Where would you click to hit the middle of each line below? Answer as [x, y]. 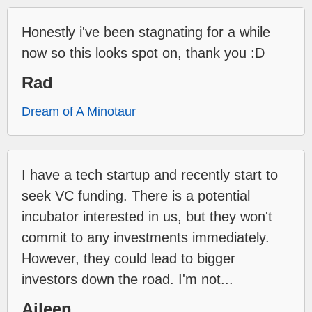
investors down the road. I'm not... [127, 279]
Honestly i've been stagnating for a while [146, 32]
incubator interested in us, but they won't [147, 216]
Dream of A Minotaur [79, 111]
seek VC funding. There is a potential [136, 195]
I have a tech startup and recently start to [150, 174]
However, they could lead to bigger [128, 258]
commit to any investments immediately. [146, 237]
